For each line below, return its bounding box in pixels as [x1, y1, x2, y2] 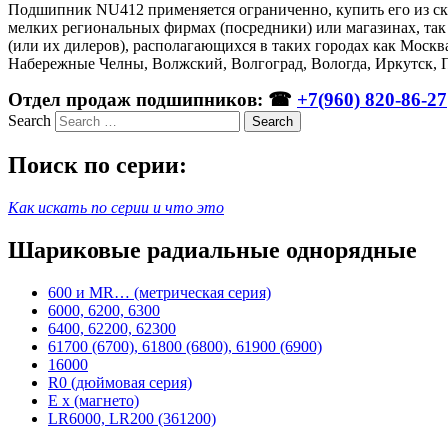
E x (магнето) [48, 391, 139, 409]
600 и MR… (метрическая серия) [48, 283, 271, 301]
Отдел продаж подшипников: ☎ [8, 88, 297, 110]
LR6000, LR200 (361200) [48, 409, 216, 427]
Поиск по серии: [8, 151, 187, 178]
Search [8, 111, 51, 129]
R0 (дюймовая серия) [48, 373, 192, 391]
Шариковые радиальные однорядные [8, 236, 417, 263]
